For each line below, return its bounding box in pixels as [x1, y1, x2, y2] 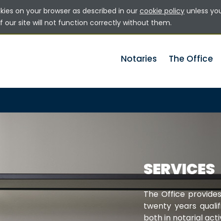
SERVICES [144, 159, 216, 180]
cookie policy [140, 6, 184, 16]
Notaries [121, 53, 157, 65]
